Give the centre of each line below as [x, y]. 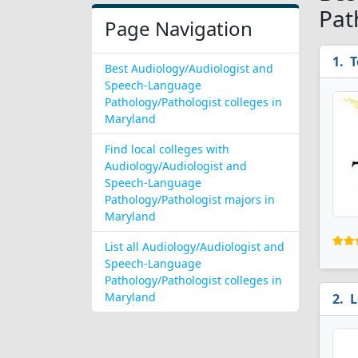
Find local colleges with [167, 149]
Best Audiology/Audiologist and [189, 68]
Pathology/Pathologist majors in [190, 199]
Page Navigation [179, 28]
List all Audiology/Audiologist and [195, 247]
